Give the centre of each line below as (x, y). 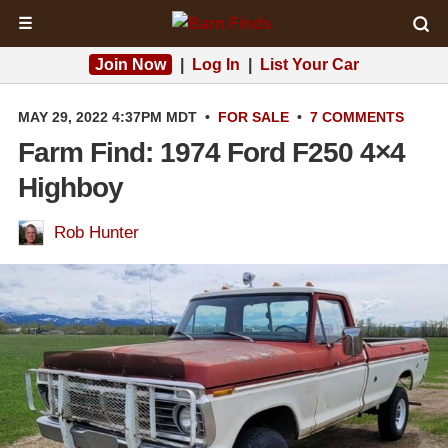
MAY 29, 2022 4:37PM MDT (107, 117)
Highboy (70, 187)
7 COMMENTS (357, 117)
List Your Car (309, 64)
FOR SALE (253, 117)
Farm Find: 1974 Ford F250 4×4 (211, 152)
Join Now (130, 64)
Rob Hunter (96, 232)
